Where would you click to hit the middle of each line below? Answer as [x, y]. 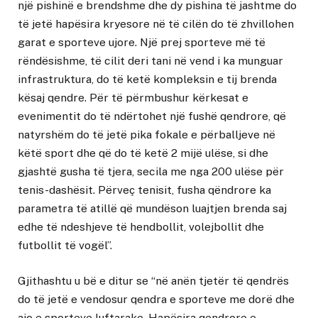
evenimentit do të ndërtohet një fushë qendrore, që [152, 116]
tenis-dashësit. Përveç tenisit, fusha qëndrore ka [144, 190]
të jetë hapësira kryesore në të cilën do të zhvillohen [156, 24]
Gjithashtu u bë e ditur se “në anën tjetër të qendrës [153, 281]
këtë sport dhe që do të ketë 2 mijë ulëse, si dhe [143, 153]
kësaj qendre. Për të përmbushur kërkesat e [133, 98]
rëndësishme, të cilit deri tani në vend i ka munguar [150, 61]
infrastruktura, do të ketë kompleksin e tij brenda [147, 79]
